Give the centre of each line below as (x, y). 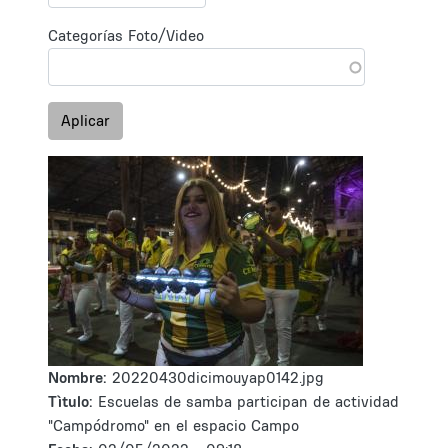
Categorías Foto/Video (126, 35)
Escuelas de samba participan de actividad (248, 401)
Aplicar (85, 120)
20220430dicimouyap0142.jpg (218, 377)
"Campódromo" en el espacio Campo (173, 425)
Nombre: (80, 377)
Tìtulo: (70, 401)
